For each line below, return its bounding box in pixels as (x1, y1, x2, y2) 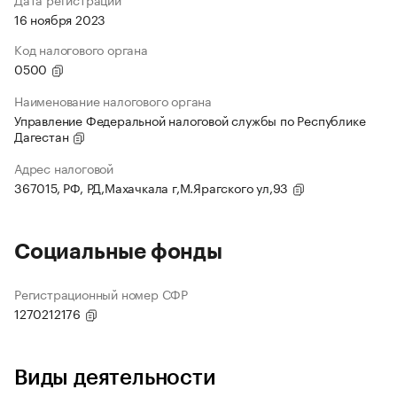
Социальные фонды (14, 241, 222, 263)
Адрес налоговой (14, 158, 113, 178)
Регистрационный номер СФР (14, 284, 188, 304)
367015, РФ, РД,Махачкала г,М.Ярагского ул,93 (14, 177, 292, 198)
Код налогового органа (14, 39, 148, 59)
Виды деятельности (14, 367, 216, 389)
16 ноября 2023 (14, 9, 106, 29)
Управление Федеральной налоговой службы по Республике (14, 110, 366, 130)
